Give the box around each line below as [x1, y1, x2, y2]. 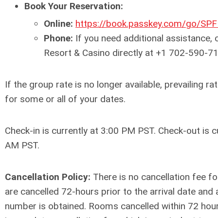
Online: [44, 18, 73, 30]
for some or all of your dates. [5, 93, 126, 105]
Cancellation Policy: [5, 171, 91, 183]
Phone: [44, 33, 73, 44]
